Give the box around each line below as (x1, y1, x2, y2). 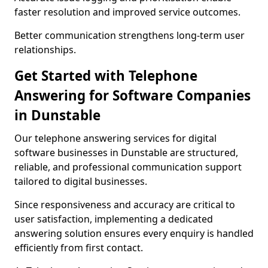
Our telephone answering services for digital (14, 132, 217, 145)
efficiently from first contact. (14, 241, 143, 254)
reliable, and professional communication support (14, 160, 242, 173)
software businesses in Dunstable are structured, (14, 146, 238, 159)
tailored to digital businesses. (14, 175, 147, 188)
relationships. (14, 43, 76, 56)
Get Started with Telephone (14, 66, 197, 85)
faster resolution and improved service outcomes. (14, 5, 240, 19)
